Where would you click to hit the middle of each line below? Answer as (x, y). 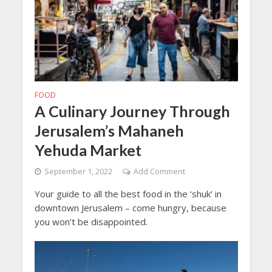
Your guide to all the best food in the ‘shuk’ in (128, 194)
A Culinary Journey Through (132, 111)
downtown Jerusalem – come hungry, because (130, 208)
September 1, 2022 (78, 172)
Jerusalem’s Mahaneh (109, 131)
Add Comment (159, 172)
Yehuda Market (88, 150)
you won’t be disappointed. (91, 222)
